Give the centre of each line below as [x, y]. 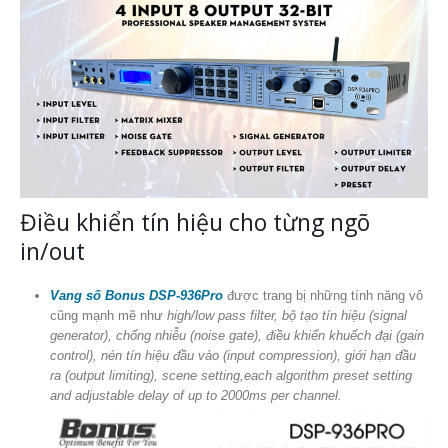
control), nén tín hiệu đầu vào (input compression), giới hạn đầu [232, 355]
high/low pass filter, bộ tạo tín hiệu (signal [286, 315]
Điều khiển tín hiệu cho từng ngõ [195, 221]
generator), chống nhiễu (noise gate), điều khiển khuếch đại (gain [236, 335]
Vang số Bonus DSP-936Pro [136, 295]
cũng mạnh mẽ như [108, 315]
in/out [52, 250]
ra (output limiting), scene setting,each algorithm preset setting [230, 375]
